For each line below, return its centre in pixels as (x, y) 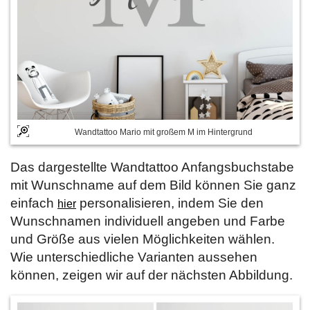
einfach (34, 203)
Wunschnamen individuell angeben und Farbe (148, 221)
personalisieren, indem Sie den (170, 203)
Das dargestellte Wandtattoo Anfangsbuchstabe (152, 167)
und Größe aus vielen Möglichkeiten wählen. (143, 239)
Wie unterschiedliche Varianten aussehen (134, 257)
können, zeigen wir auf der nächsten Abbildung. (152, 275)
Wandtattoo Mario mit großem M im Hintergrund (164, 132)
